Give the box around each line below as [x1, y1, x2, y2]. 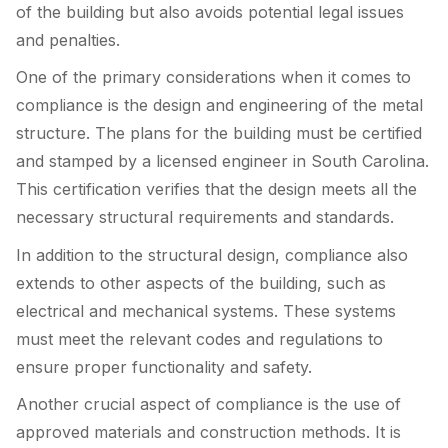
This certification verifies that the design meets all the [16, 179, 417, 200]
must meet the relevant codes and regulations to [16, 328, 383, 349]
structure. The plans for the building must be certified [16, 123, 422, 144]
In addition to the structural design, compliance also [16, 244, 408, 265]
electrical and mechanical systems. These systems [16, 300, 396, 321]
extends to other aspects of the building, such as [16, 272, 386, 293]
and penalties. [16, 29, 120, 50]
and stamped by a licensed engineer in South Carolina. [16, 151, 429, 172]
